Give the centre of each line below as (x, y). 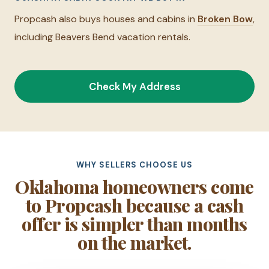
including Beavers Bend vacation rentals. (102, 37)
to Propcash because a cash (134, 205)
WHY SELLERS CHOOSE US (134, 165)
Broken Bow (225, 19)
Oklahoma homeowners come (134, 186)
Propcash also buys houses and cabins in (106, 19)
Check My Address (134, 86)
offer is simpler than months (134, 224)
